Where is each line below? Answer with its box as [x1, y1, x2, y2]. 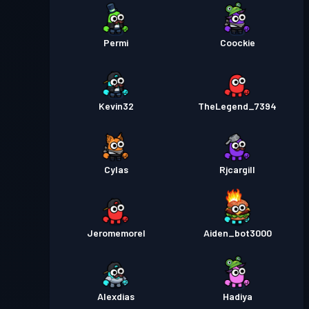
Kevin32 [98, 100, 134, 112]
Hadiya [222, 290, 252, 302]
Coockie [219, 37, 255, 48]
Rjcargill [219, 163, 255, 175]
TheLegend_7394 [198, 100, 277, 112]
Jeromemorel [86, 227, 146, 239]
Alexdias [97, 290, 134, 302]
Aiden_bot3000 [203, 227, 272, 239]
